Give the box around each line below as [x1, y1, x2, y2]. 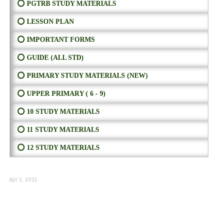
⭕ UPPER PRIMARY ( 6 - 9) [17, 90, 106, 98]
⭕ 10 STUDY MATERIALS [17, 108, 100, 116]
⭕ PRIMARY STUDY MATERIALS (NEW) [17, 72, 148, 80]
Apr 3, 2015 [9, 176, 37, 184]
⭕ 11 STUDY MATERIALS [17, 126, 99, 134]
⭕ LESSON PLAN [17, 18, 74, 26]
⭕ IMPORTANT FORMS [17, 36, 95, 44]
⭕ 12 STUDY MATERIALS [17, 144, 100, 152]
